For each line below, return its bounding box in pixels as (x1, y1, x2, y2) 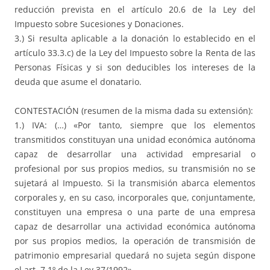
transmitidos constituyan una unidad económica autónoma (14, 134, 256, 146)
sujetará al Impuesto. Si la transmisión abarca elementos (14, 177, 256, 189)
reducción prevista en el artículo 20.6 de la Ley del (14, 4, 256, 16)
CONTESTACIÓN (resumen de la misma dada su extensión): (14, 105, 253, 117)
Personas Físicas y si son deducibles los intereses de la (14, 61, 256, 74)
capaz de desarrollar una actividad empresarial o (14, 148, 256, 160)
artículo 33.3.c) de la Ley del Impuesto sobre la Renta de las (14, 47, 256, 59)
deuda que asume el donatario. (14, 76, 142, 88)
